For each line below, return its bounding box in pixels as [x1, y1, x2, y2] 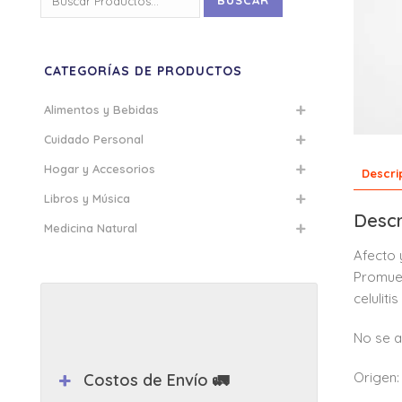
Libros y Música [44, 191, 130, 205]
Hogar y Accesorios [44, 162, 155, 176]
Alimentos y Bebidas [44, 102, 159, 117]
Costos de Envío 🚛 [83, 370, 230, 390]
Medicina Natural [44, 221, 137, 235]
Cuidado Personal [44, 132, 144, 146]
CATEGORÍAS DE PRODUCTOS [44, 63, 242, 79]
